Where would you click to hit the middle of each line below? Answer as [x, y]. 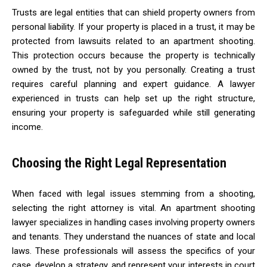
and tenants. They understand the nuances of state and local [133, 236]
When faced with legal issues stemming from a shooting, [133, 193]
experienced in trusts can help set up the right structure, [133, 98]
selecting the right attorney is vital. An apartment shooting [133, 208]
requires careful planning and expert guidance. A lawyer [133, 84]
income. [27, 127]
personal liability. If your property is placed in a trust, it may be [133, 27]
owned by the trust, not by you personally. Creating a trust [133, 69]
